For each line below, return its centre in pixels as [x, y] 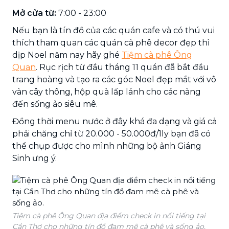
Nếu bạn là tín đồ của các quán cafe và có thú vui [113, 30]
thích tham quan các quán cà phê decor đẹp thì [111, 42]
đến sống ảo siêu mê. [55, 104]
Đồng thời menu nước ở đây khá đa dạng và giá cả [114, 121]
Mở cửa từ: [34, 13]
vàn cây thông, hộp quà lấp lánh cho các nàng [107, 91]
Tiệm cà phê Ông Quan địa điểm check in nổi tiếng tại [109, 215]
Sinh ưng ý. [35, 158]
